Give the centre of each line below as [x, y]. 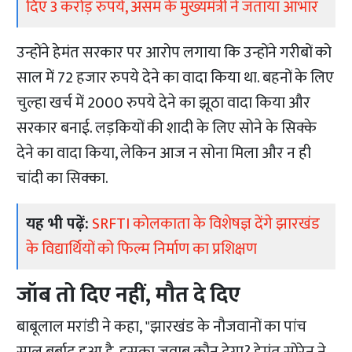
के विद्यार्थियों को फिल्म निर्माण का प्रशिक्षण [142, 249]
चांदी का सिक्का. [63, 179]
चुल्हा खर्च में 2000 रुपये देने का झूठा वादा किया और [164, 103]
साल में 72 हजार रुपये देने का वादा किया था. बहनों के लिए [176, 78]
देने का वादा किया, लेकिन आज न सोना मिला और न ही [164, 154]
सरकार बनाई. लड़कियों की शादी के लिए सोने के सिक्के [167, 128]
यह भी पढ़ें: [58, 224]
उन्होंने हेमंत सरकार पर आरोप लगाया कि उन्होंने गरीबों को [174, 53]
